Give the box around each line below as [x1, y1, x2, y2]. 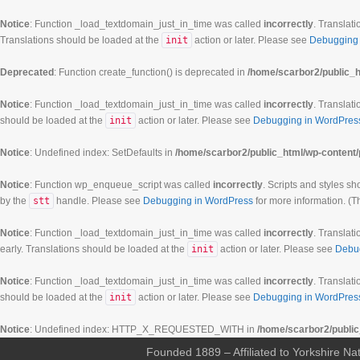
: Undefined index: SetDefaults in [30, 147, 175, 158]
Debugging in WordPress [143, 195, 253, 207]
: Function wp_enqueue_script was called [30, 179, 213, 190]
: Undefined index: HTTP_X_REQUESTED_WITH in [30, 324, 257, 335]
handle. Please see [54, 195, 143, 207]
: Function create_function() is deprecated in [54, 67, 247, 78]
